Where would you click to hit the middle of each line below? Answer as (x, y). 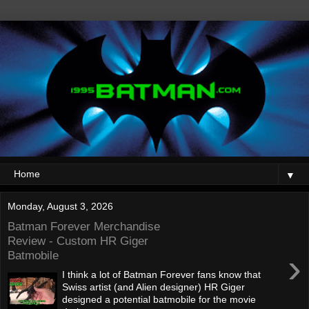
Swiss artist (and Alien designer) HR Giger (154, 287)
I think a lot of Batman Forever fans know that (162, 275)
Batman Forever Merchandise (84, 226)
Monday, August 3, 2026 (60, 207)
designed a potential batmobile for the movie (159, 300)
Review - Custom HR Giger (78, 240)
